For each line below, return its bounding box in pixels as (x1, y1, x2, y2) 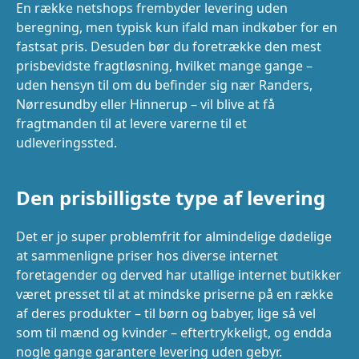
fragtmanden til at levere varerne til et (16, 114, 247, 132)
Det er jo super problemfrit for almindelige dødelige (16, 227, 332, 245)
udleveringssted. (16, 133, 117, 151)
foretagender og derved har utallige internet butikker (16, 265, 341, 284)
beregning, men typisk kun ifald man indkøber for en (16, 18, 337, 36)
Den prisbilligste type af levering (16, 184, 325, 211)
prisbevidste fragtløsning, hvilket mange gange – (16, 56, 313, 75)
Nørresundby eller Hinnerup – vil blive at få (16, 95, 275, 113)
